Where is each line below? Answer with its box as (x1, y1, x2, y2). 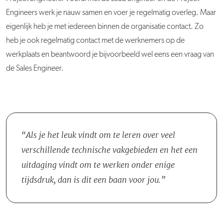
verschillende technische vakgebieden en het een (21, 145, 198, 155)
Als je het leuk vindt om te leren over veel (26, 130, 175, 140)
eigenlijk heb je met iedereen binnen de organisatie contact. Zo (6, 23, 204, 31)
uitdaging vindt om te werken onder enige (21, 160, 175, 170)
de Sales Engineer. (6, 65, 64, 73)
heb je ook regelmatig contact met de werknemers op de (6, 37, 185, 45)
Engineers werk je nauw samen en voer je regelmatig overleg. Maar (6, 9, 216, 17)
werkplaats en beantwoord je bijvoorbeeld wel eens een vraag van (6, 51, 214, 59)
